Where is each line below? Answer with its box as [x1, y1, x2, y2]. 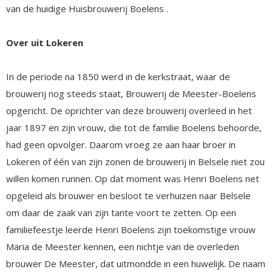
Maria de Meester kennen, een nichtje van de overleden [6, 240, 239, 253]
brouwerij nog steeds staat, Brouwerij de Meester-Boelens [6, 87, 256, 100]
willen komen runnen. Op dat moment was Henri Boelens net [6, 172, 259, 185]
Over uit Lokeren [6, 36, 83, 49]
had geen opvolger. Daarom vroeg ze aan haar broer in [6, 138, 236, 151]
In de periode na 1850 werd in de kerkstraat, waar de [6, 70, 230, 83]
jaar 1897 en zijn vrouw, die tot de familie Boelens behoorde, [6, 121, 262, 134]
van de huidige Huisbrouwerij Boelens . [6, 2, 168, 15]
